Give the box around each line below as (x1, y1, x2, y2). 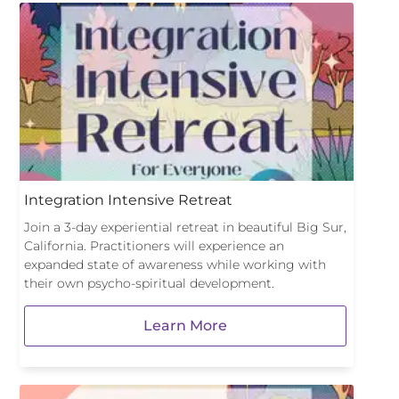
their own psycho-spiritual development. (24, 275, 274, 291)
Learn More (143, 317, 227, 334)
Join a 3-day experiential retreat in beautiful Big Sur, (24, 219, 346, 235)
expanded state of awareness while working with (24, 256, 326, 273)
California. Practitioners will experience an (24, 238, 284, 254)
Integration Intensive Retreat (24, 191, 232, 208)
